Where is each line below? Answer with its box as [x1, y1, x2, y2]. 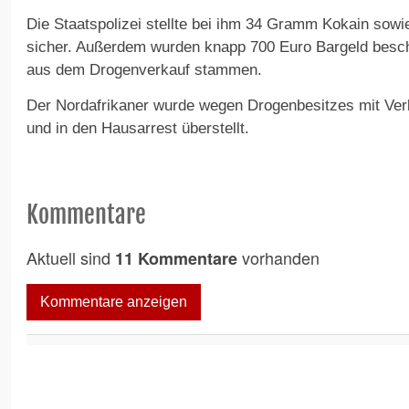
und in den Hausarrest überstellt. [26, 120, 249, 138]
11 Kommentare [115, 246, 237, 271]
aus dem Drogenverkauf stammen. [26, 61, 262, 79]
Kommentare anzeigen [40, 294, 187, 310]
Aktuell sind [26, 246, 115, 270]
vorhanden [237, 246, 320, 270]
